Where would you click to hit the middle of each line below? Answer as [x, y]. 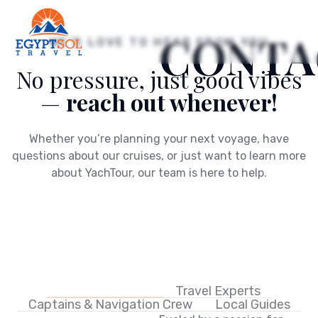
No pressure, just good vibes [159, 79]
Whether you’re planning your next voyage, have [159, 139]
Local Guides [252, 305]
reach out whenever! [172, 102]
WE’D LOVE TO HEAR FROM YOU [159, 42]
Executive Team [105, 290]
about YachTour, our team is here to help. [159, 173]
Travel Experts [218, 291]
